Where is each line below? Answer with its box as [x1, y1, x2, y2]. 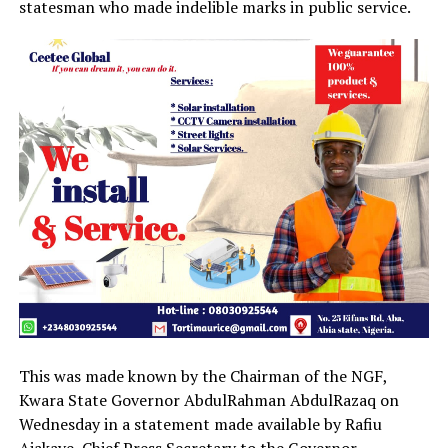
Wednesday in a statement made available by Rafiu [18, 412, 382, 435]
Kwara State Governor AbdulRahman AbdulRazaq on [18, 388, 399, 411]
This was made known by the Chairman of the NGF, [18, 364, 387, 387]
